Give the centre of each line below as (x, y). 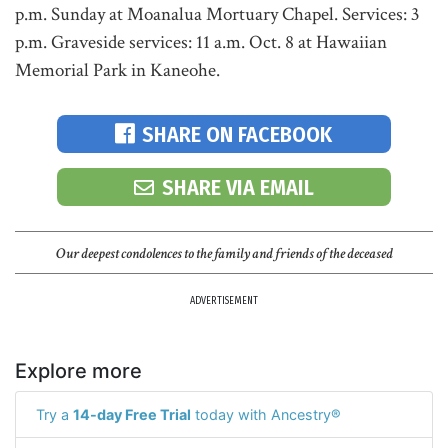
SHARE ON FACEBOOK (237, 134)
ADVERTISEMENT (224, 301)
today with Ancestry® (266, 414)
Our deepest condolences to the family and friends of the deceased (224, 253)
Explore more (78, 371)
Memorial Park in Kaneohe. (117, 70)
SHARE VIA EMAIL (237, 187)
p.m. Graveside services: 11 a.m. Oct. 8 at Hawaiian (201, 42)
